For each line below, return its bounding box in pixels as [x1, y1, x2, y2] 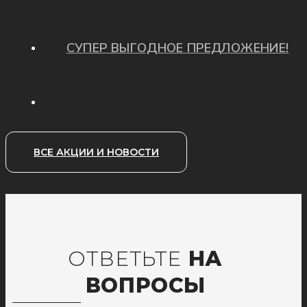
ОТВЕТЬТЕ [68, 245, 182, 271]
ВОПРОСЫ [85, 272, 206, 298]
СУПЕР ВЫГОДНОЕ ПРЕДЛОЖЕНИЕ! [66, 39, 289, 56]
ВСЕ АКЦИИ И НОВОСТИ [34, 145, 159, 158]
